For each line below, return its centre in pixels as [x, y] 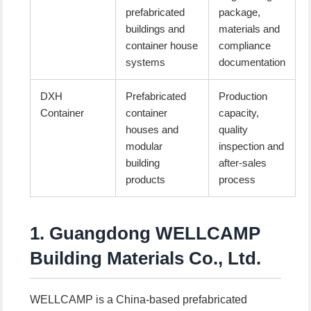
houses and [152, 130]
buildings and [155, 29]
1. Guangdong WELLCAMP [145, 234]
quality [234, 130]
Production [243, 96]
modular [144, 146]
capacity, [239, 113]
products [146, 180]
